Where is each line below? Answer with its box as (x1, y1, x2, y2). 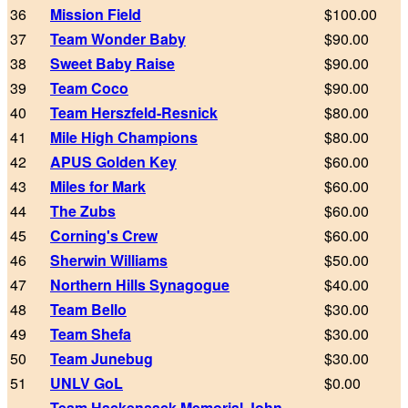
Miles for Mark (50, 176, 146, 198)
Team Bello (50, 299, 127, 321)
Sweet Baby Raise (50, 53, 175, 75)
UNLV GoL (50, 372, 123, 394)
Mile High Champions (50, 127, 198, 148)
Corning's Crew (50, 225, 158, 247)
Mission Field (50, 4, 141, 25)
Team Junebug (50, 348, 153, 370)
